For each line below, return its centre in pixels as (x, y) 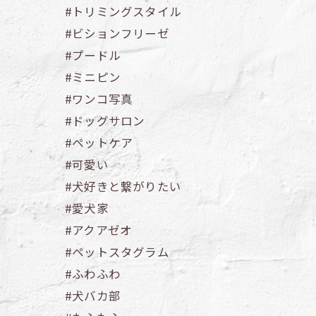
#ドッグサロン (105, 121)
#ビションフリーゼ (117, 34)
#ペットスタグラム (117, 252)
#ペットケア (99, 143)
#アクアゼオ (99, 230)
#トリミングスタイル (123, 12)
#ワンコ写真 (99, 99)
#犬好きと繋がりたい (123, 187)
